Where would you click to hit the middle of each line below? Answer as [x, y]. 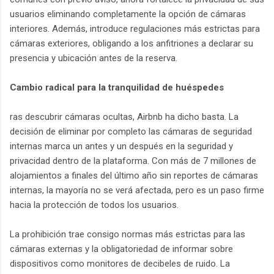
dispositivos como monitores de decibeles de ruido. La [120, 263]
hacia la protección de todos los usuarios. [94, 205]
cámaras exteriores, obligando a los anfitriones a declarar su [131, 43]
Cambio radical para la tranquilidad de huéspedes [117, 87]
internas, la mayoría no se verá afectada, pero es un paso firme [137, 190]
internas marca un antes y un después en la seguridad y [121, 146]
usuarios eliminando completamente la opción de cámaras [128, 14]
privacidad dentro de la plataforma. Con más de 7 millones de [133, 161]
